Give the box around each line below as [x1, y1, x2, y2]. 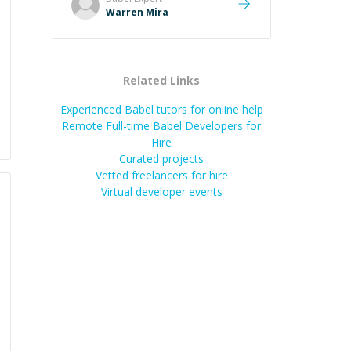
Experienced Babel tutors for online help [60, 102, 263, 117]
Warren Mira [106, 5, 168, 19]
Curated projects [119, 151, 204, 166]
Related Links [123, 73, 200, 88]
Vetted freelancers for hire [95, 168, 228, 183]
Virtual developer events [100, 184, 223, 199]
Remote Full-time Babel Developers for [62, 118, 261, 133]
